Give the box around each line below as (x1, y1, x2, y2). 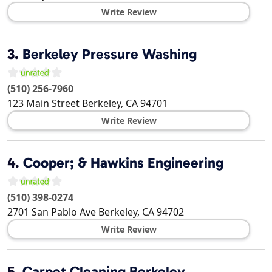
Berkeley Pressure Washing (22, 46, 197, 63)
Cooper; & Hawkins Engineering (23, 154, 223, 172)
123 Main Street (7, 97, 80, 110)
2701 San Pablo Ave (7, 205, 96, 219)
